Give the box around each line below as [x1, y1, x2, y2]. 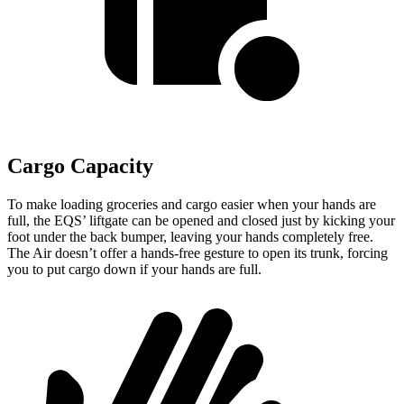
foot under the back [7, 229, 121, 245]
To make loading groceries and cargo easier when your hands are [7, 197, 376, 213]
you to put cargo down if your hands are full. [7, 262, 262, 278]
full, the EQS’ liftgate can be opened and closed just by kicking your [7, 213, 395, 229]
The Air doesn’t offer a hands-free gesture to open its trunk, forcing [7, 245, 388, 262]
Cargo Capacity [7, 154, 153, 179]
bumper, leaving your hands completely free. [121, 229, 373, 245]
